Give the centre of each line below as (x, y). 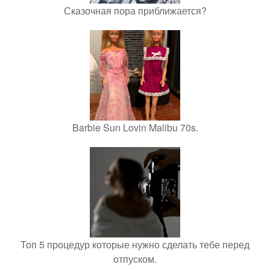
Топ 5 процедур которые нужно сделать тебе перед (135, 245)
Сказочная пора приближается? (135, 11)
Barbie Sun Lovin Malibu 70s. (135, 128)
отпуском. (135, 259)
